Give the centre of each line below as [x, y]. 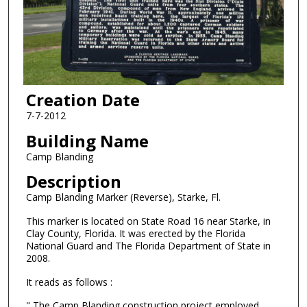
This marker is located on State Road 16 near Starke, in [148, 221]
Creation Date [83, 100]
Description [73, 182]
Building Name [87, 140]
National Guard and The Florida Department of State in [148, 246]
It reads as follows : [69, 282]
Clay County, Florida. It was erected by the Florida [135, 234]
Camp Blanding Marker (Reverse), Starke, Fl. [123, 197]
